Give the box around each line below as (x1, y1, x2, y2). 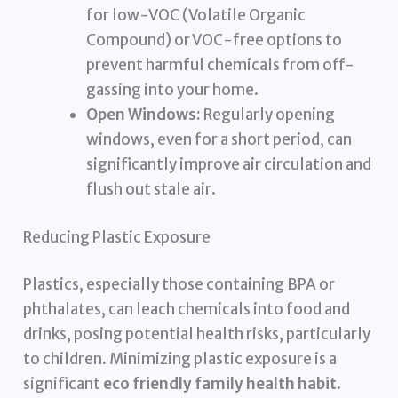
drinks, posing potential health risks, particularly (23, 324, 371, 345)
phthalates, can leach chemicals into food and (23, 299, 351, 320)
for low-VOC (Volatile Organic (86, 5, 306, 26)
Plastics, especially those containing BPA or (23, 275, 336, 295)
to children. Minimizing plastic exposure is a (23, 349, 338, 370)
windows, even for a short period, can (86, 130, 353, 150)
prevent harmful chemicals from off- (86, 55, 355, 76)
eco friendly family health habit (103, 374, 338, 394)
